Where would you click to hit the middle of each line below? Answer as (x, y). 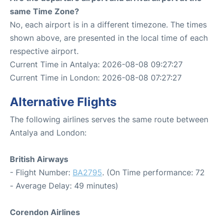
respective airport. (44, 51)
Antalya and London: (48, 133)
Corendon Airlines (45, 212)
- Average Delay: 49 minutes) (64, 186)
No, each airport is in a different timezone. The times (108, 25)
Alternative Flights (63, 102)
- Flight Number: (41, 172)
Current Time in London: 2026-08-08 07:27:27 (96, 78)
